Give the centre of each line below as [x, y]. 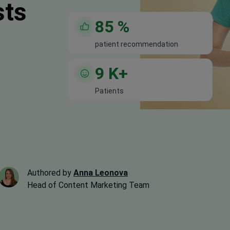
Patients [109, 91]
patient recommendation [137, 44]
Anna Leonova [101, 172]
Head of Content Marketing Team [88, 185]
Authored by [50, 172]
